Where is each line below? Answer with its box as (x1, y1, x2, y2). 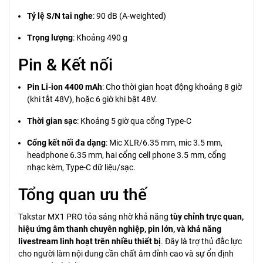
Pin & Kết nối (18, 55, 113, 75)
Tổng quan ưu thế (18, 185, 147, 204)
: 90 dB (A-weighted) (93, 11, 166, 21)
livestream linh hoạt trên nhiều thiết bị (18, 237, 161, 246)
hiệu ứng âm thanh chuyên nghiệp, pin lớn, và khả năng (18, 224, 221, 234)
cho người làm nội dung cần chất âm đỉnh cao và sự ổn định (18, 249, 234, 258)
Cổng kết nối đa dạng (27, 138, 106, 147)
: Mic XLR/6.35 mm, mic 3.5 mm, (106, 138, 222, 147)
